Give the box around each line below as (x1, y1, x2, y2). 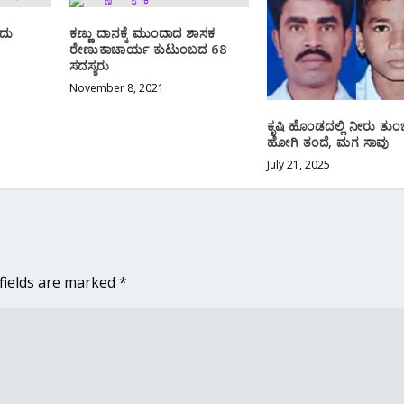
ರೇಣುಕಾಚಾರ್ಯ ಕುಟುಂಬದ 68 (69, 40, 227, 58)
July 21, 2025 (266, 156, 330, 172)
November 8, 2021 (69, 79, 164, 96)
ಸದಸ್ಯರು (69, 56, 110, 74)
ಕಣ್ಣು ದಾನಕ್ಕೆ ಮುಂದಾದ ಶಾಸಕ (69, 23, 216, 41)
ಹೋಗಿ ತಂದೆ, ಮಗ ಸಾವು (266, 133, 390, 151)
